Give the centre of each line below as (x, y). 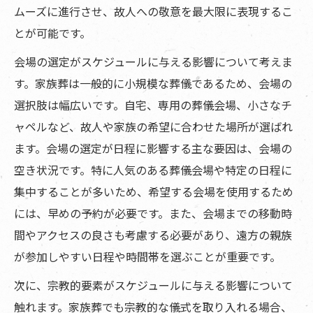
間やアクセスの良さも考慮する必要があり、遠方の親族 (153, 235)
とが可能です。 (52, 33)
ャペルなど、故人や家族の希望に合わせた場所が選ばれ (153, 127)
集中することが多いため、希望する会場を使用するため (154, 192)
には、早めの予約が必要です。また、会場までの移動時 (153, 213)
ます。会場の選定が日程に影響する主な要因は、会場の (153, 148)
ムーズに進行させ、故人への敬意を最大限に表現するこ (153, 12)
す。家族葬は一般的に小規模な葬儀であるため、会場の (153, 83)
